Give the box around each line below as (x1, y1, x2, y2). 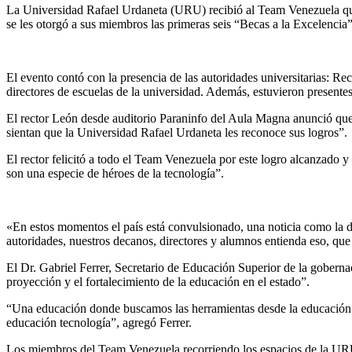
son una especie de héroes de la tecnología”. (6, 167, 224, 181)
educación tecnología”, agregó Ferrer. (6, 316, 192, 330)
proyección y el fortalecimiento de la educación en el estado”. (6, 275, 310, 289)
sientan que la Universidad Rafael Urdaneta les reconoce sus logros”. (6, 126, 347, 140)
